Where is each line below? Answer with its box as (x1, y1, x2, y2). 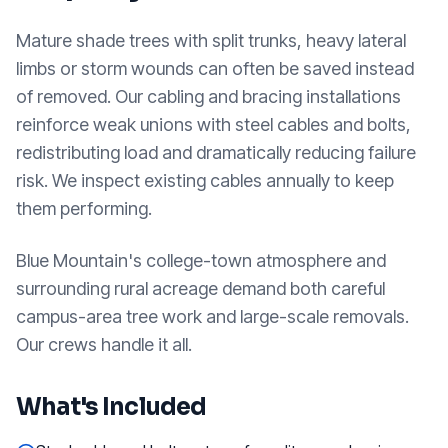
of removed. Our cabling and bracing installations (16, 86, 401, 107)
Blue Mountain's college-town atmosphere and (16, 250, 386, 271)
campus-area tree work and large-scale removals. (16, 306, 409, 327)
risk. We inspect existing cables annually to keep (16, 170, 394, 191)
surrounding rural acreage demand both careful (16, 278, 385, 299)
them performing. (16, 198, 152, 219)
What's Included (16, 392, 207, 422)
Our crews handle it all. (16, 334, 192, 355)
